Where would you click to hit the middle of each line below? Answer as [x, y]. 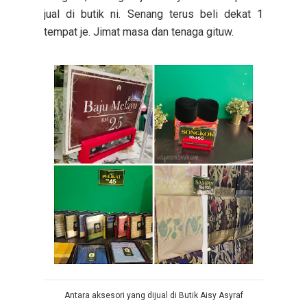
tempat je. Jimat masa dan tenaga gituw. [140, 32]
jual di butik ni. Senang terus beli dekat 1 [153, 14]
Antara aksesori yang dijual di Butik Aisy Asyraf [153, 295]
